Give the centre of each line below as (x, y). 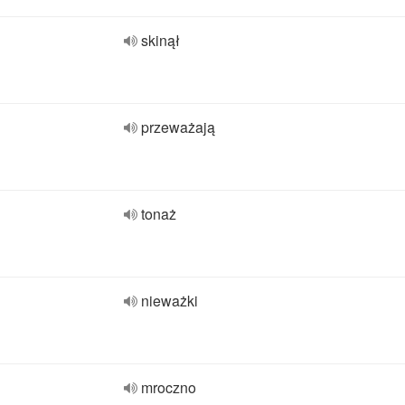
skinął (160, 40)
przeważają (178, 127)
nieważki (170, 301)
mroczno (169, 387)
